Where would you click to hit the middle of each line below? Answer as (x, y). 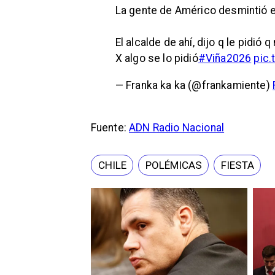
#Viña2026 (225, 59)
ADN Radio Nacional (177, 128)
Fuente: (110, 128)
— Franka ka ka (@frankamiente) (194, 85)
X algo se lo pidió (157, 59)
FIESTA (238, 165)
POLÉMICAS (173, 165)
